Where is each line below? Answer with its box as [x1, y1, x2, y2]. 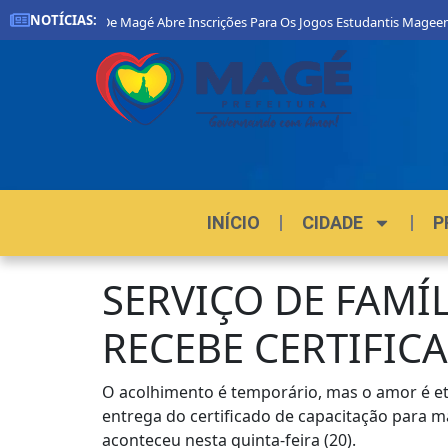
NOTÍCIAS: [30, 10, 97, 29]
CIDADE [301, 212, 363, 233]
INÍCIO [206, 212, 260, 233]
